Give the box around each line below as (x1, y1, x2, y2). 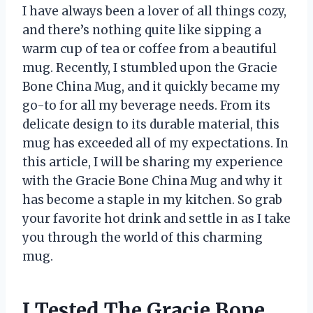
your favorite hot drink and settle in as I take (22, 211, 291, 227)
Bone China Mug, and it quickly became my (22, 79, 280, 95)
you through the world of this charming (22, 230, 263, 246)
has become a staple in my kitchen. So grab (22, 192, 282, 208)
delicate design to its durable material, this (22, 117, 279, 133)
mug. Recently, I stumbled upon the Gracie (22, 60, 277, 76)
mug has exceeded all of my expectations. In (22, 136, 289, 152)
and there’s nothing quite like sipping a (22, 22, 261, 38)
